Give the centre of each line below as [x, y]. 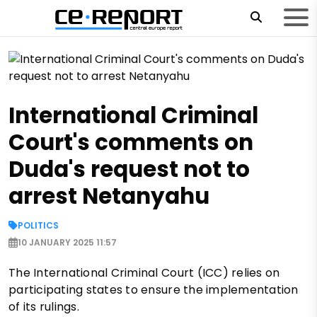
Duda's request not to [129, 169]
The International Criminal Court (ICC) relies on [144, 272]
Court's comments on [131, 142]
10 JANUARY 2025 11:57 [67, 242]
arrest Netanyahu [109, 196]
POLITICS [38, 225]
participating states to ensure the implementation [154, 289]
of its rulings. [44, 306]
